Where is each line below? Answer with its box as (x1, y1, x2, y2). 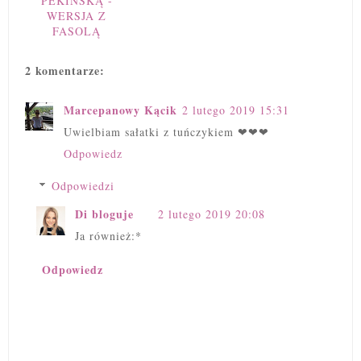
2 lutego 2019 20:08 (158, 206, 265, 222)
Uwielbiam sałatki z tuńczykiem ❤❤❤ (64, 124, 269, 140)
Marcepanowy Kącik (64, 102, 177, 119)
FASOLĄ (52, 23, 102, 39)
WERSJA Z (47, 8, 107, 24)
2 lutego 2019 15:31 (182, 102, 289, 118)
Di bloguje (75, 205, 134, 223)
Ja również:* (75, 228, 142, 244)
